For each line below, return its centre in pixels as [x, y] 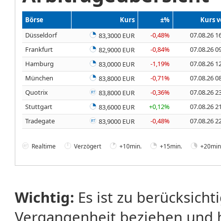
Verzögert [88, 146]
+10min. [130, 146]
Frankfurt [39, 49]
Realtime [44, 146]
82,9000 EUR [116, 50]
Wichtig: [44, 197]
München [39, 78]
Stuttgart [39, 106]
